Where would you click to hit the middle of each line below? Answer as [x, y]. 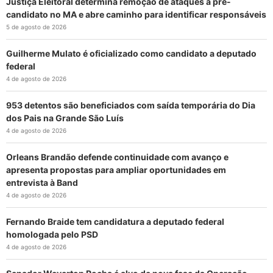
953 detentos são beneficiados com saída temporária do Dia [131, 105]
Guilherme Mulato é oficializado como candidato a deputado [131, 54]
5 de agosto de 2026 [36, 27]
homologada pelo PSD [52, 235]
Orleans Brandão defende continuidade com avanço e [117, 157]
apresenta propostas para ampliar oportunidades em [116, 170]
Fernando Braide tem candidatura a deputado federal [115, 222]
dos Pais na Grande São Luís [65, 118]
